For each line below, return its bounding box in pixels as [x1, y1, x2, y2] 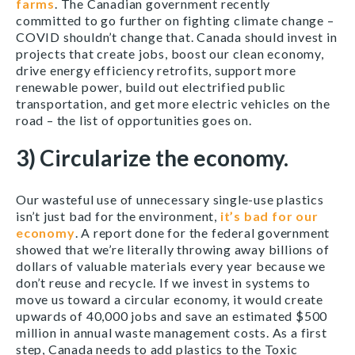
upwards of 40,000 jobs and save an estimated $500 [16, 307, 328, 323]
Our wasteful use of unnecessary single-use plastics [16, 191, 324, 207]
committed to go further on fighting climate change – [16, 12, 334, 28]
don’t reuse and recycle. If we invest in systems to [16, 274, 311, 290]
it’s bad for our [219, 208, 319, 223]
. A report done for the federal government [74, 224, 330, 240]
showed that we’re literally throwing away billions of [16, 241, 330, 257]
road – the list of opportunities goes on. [16, 112, 252, 128]
